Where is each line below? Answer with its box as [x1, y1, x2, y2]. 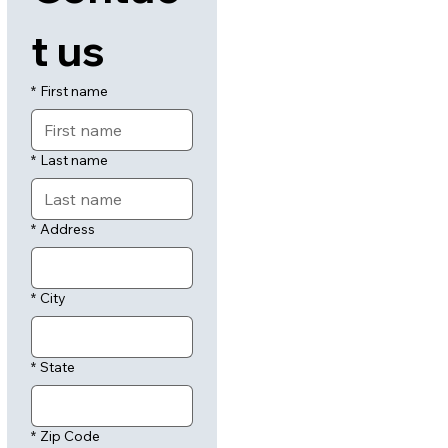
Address [40, 220, 96, 239]
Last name [40, 151, 109, 170]
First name [40, 82, 109, 101]
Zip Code [40, 427, 101, 446]
